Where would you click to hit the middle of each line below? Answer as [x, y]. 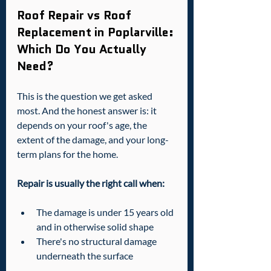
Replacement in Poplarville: [97, 32]
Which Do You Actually [83, 49]
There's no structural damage [97, 241]
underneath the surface [85, 256]
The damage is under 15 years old [106, 212]
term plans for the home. [67, 154]
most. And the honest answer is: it [88, 111]
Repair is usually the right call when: [91, 183]
